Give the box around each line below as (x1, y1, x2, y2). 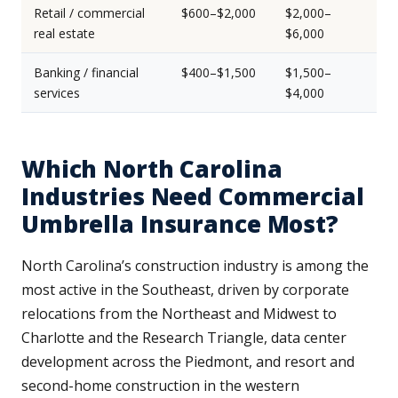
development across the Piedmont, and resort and (21, 352, 354, 372)
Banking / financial (34, 64, 139, 82)
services (34, 84, 80, 102)
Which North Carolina (21, 153, 283, 186)
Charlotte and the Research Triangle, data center (21, 328, 346, 348)
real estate (34, 25, 95, 43)
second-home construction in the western (21, 376, 299, 396)
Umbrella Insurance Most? (21, 208, 338, 241)
